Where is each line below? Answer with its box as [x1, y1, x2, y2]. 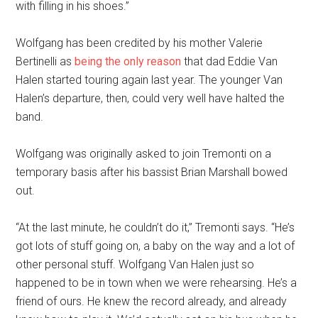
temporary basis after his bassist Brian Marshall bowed [16, 165, 288, 179]
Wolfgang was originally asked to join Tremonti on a [16, 147, 272, 160]
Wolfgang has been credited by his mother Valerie [16, 36, 263, 50]
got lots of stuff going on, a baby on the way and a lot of [16, 239, 295, 253]
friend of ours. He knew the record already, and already [16, 295, 287, 308]
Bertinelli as [16, 55, 75, 68]
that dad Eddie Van [181, 55, 278, 68]
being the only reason [75, 55, 182, 68]
